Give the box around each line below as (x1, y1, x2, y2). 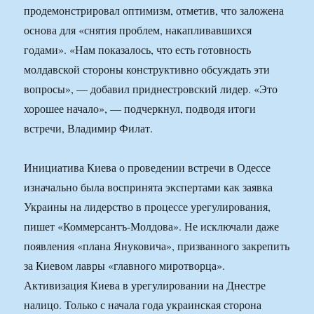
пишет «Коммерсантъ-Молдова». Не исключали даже (24, 219, 280, 234)
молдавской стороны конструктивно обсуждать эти (24, 62, 271, 77)
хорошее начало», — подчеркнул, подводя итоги (24, 101, 257, 116)
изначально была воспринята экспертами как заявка (24, 179, 273, 195)
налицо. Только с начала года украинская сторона (24, 297, 262, 313)
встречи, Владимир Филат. (24, 121, 153, 136)
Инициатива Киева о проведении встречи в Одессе (24, 160, 271, 175)
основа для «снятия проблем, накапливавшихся (24, 22, 252, 38)
